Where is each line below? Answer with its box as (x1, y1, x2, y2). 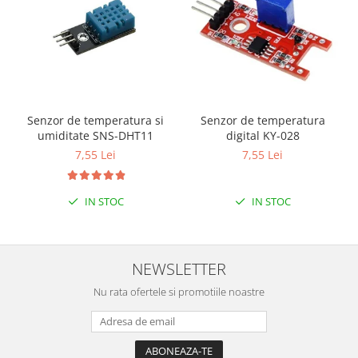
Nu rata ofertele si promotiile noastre (93, 284, 265, 299)
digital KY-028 (225, 127, 300, 143)
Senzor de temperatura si (27, 112, 164, 128)
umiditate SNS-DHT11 (38, 127, 153, 143)
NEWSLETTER (132, 257, 226, 280)
